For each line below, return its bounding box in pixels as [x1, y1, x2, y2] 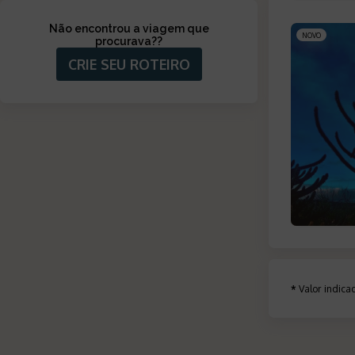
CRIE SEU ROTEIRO [67, 55, 190, 74]
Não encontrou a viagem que [48, 22, 209, 36]
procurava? [95, 35, 158, 48]
